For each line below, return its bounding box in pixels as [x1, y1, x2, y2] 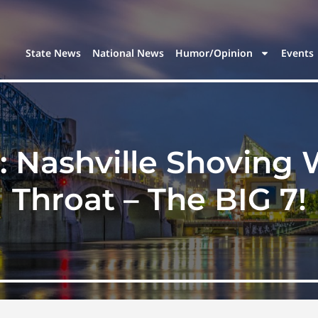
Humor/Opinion [175, 46, 253, 60]
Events [281, 46, 314, 60]
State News [26, 46, 82, 60]
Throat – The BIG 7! [11, 180, 307, 218]
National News [92, 46, 165, 60]
